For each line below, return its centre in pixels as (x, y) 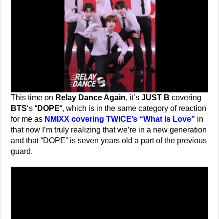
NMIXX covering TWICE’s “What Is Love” (120, 119)
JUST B (156, 98)
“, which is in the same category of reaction (133, 108)
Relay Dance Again (91, 98)
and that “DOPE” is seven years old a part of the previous (109, 141)
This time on (33, 98)
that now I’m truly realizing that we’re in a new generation (109, 130)
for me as (28, 119)
